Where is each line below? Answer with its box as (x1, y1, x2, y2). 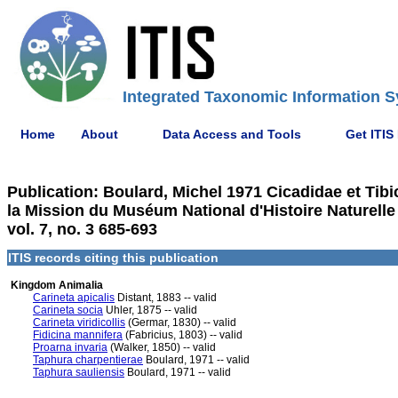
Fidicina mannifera (33, 329, 123, 341)
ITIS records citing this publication (8, 251, 219, 265)
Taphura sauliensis (33, 366, 124, 378)
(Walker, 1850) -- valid (107, 341, 216, 354)
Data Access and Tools (163, 126, 301, 141)
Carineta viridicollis (33, 316, 125, 329)
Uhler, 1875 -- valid (103, 304, 197, 316)
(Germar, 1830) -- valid (125, 316, 236, 329)
